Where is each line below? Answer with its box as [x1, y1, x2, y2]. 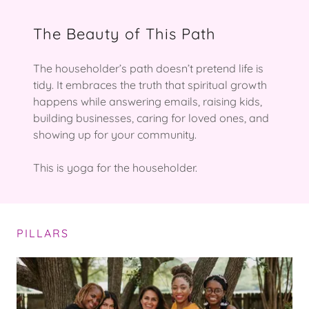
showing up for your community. [33, 127, 197, 141]
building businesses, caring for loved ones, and [33, 110, 269, 125]
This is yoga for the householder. [33, 160, 200, 175]
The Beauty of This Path [33, 23, 216, 43]
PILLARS [17, 226, 69, 240]
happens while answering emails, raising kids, [33, 94, 262, 108]
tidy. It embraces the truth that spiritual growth [33, 77, 267, 92]
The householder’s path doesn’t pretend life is [33, 61, 263, 75]
